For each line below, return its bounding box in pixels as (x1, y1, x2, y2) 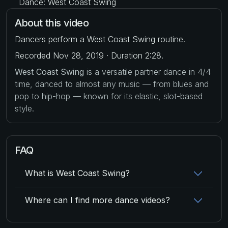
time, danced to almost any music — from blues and (15, 78, 209, 89)
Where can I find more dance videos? (25, 195, 170, 205)
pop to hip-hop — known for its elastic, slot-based (15, 91, 203, 101)
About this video (15, 16, 89, 29)
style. (15, 103, 34, 113)
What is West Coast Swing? (25, 168, 130, 178)
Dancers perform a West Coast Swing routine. (15, 34, 185, 44)
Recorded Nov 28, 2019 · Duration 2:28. (15, 50, 163, 61)
